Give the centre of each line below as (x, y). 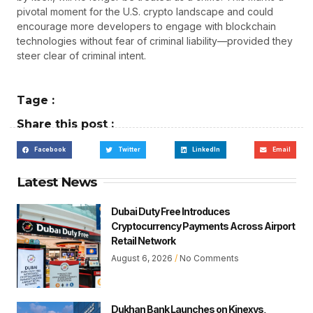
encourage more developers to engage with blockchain (146, 26)
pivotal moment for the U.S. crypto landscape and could (145, 11)
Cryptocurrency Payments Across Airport (203, 226)
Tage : (36, 100)
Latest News (57, 182)
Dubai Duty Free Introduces (170, 212)
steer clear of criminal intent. (81, 55)
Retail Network (143, 241)
